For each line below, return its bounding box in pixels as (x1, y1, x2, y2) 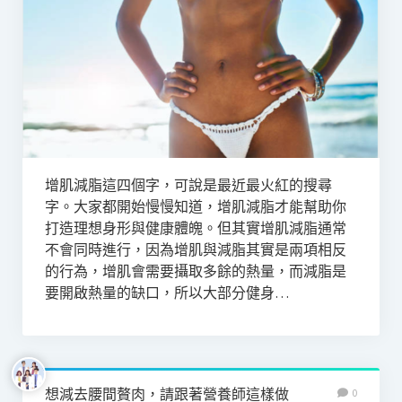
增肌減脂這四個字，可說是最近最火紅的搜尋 (44, 176, 332, 195)
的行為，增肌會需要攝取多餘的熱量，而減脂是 (44, 262, 346, 281)
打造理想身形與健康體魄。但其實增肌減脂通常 (44, 219, 346, 238)
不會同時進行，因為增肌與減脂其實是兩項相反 (44, 240, 346, 259)
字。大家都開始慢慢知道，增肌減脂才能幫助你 (44, 197, 346, 216)
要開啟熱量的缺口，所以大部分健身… (44, 284, 289, 302)
